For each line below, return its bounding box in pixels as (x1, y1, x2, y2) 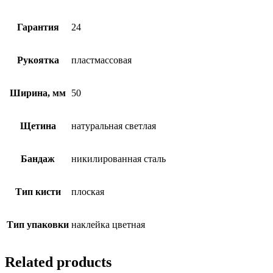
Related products (5, 253, 112, 270)
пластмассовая (71, 54, 132, 65)
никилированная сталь (71, 153, 166, 164)
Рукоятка (16, 54, 59, 65)
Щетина (19, 120, 56, 131)
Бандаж (21, 153, 55, 164)
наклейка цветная (71, 219, 145, 230)
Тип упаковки (7, 219, 69, 230)
